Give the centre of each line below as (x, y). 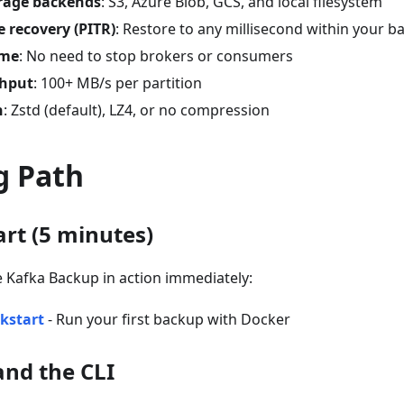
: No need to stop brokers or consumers (156, 56)
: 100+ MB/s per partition (118, 83)
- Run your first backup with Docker (167, 320)
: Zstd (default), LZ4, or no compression (137, 110)
